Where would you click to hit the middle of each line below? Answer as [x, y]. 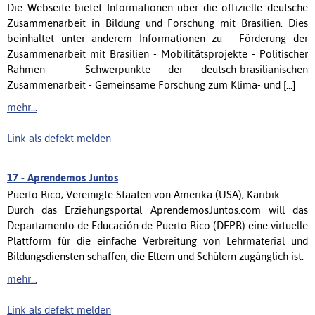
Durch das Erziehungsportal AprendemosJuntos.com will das [157, 210]
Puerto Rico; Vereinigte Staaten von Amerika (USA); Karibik [143, 194]
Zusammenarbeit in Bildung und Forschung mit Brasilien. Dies [157, 22]
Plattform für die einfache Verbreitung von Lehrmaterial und [157, 240]
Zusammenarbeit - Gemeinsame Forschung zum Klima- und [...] [151, 84]
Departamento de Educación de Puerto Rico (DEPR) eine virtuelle [157, 225]
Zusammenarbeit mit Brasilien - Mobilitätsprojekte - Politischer [157, 53]
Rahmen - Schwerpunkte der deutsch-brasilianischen [157, 69]
